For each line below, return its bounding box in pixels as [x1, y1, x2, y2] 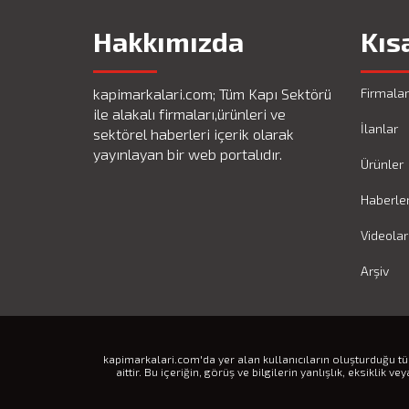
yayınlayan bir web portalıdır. [93, 145, 282, 163]
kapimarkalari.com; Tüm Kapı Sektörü [93, 85, 331, 102]
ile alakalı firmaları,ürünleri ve [93, 105, 286, 122]
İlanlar [360, 121, 398, 136]
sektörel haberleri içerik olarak [93, 125, 294, 142]
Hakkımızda [93, 25, 244, 58]
